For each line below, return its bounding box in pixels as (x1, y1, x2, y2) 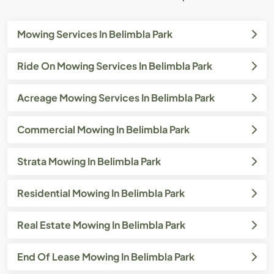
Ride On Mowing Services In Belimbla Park (17, 59, 212, 72)
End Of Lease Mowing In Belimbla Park (17, 250, 194, 263)
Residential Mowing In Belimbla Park (17, 186, 185, 199)
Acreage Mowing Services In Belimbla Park (17, 91, 215, 104)
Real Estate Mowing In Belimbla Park (17, 218, 185, 231)
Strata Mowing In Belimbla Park (17, 154, 161, 168)
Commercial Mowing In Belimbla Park (17, 122, 190, 136)
